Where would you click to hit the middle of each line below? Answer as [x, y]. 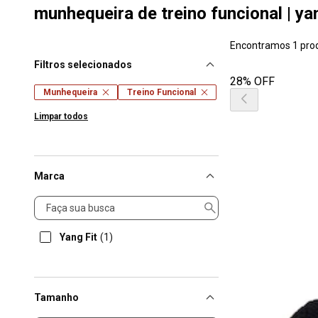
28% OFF [252, 81]
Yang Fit [78, 237]
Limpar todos [61, 116]
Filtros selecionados [83, 65]
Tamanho [56, 297]
